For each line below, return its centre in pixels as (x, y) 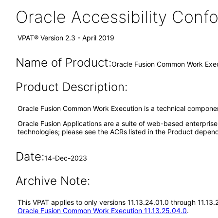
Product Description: (71, 87)
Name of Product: (63, 63)
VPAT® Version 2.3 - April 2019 (66, 38)
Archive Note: (53, 181)
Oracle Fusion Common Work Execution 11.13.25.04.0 (102, 210)
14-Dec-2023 (65, 158)
